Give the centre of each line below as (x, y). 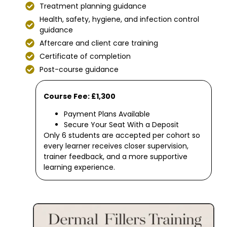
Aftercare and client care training (99, 43)
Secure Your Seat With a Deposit (122, 124)
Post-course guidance (79, 69)
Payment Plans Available (107, 114)
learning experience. (80, 167)
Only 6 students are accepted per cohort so (122, 135)
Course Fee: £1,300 (80, 96)
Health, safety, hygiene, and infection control (119, 19)
